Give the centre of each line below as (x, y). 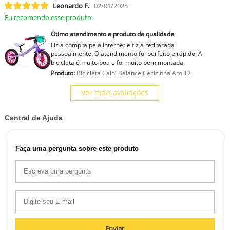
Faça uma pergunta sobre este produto (77, 149)
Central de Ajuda (33, 117)
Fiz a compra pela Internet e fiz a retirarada (112, 45)
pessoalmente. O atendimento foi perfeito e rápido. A (126, 53)
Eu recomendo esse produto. (49, 17)
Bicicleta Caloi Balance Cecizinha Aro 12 (133, 73)
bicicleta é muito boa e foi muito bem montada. (118, 62)
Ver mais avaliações (115, 92)
